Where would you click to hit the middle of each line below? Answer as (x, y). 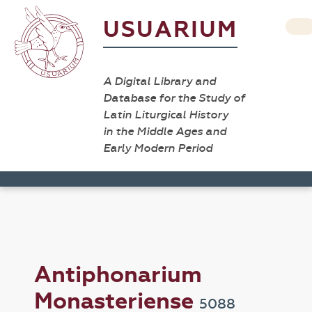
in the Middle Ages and (165, 131)
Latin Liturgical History (166, 115)
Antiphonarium (118, 275)
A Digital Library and (159, 81)
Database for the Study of (174, 98)
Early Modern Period (158, 148)
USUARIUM (170, 30)
